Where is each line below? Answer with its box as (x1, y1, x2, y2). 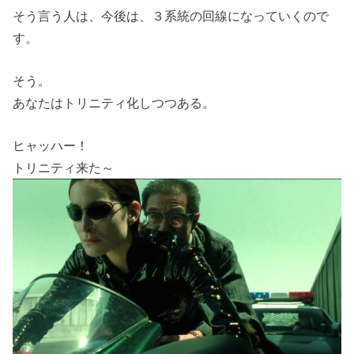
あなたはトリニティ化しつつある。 (13, 95, 216, 110)
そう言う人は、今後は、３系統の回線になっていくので (13, 8, 330, 23)
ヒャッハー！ (13, 138, 89, 153)
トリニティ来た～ (13, 160, 115, 175)
